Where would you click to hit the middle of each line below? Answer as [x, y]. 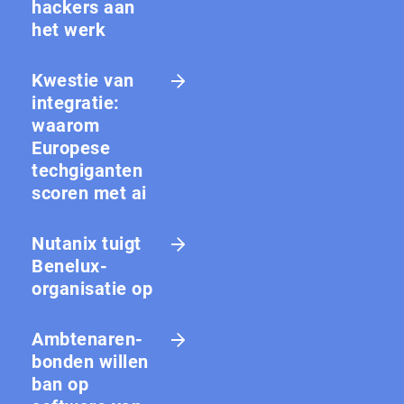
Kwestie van [83, 81]
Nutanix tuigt [87, 244]
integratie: [76, 103]
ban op [60, 385]
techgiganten [87, 171]
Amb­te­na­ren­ [87, 340]
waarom [65, 126]
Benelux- [69, 266]
